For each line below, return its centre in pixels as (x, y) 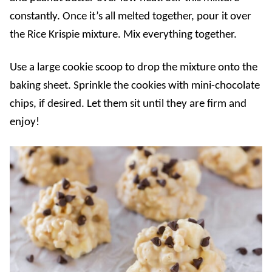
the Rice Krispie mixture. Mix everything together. (123, 35)
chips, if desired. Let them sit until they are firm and (128, 104)
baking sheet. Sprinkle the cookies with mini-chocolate (135, 86)
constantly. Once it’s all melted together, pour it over (131, 16)
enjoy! (25, 122)
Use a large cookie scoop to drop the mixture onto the (134, 67)
